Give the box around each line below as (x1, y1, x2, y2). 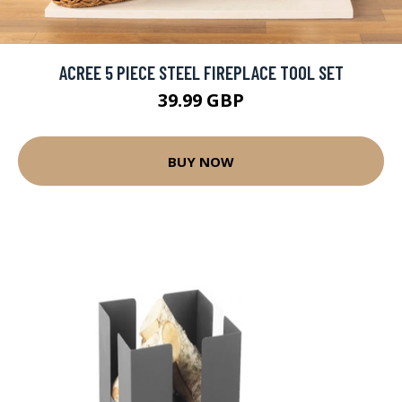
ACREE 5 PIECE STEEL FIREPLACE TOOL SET (58, 61, 344, 83)
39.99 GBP (158, 88, 244, 112)
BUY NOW (168, 152, 234, 170)
